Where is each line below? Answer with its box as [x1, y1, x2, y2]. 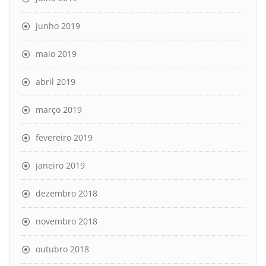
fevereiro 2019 [36, 131, 93, 143]
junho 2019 [36, 20, 80, 31]
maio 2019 [36, 47, 77, 59]
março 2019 [36, 103, 82, 115]
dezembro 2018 [36, 187, 97, 199]
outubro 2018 [36, 243, 89, 255]
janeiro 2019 [36, 159, 85, 171]
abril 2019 [36, 75, 75, 87]
